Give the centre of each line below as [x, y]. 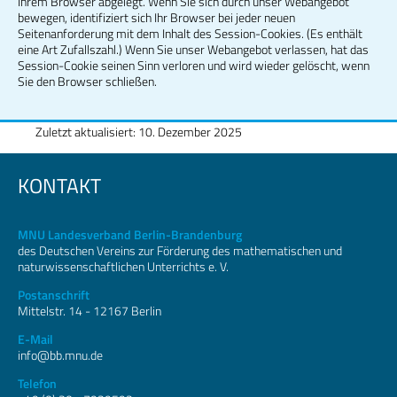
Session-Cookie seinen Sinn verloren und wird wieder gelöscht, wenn [194, 66]
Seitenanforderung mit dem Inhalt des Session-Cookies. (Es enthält [190, 34]
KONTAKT [59, 186]
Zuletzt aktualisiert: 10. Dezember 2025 [139, 132]
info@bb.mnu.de [60, 355]
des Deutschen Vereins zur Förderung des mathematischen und [180, 251]
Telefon [37, 384]
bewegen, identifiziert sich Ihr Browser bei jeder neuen [156, 18]
